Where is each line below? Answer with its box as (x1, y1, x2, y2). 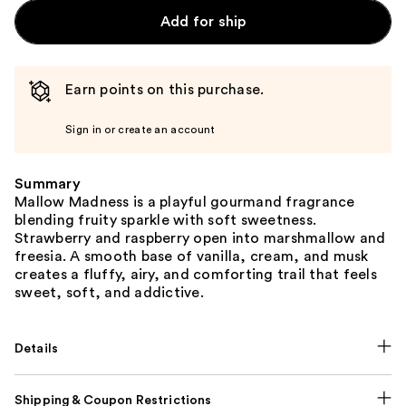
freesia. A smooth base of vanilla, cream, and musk (14, 249, 369, 264)
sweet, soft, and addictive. (14, 285, 204, 300)
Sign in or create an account (65, 124, 216, 135)
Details (14, 343, 59, 355)
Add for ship (159, 14, 246, 29)
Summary (14, 177, 81, 191)
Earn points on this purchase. (65, 82, 265, 97)
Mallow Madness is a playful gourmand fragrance (14, 195, 355, 209)
